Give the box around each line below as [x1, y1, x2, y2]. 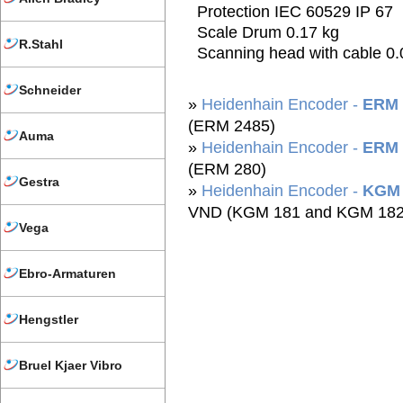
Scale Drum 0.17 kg [197, 23, 339, 41]
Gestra [19, 175, 59, 190]
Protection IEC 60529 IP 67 [197, 3, 393, 21]
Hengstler [19, 312, 78, 327]
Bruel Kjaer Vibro [19, 358, 122, 373]
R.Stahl [19, 36, 63, 51]
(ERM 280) [188, 160, 266, 178]
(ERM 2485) [188, 117, 275, 135]
